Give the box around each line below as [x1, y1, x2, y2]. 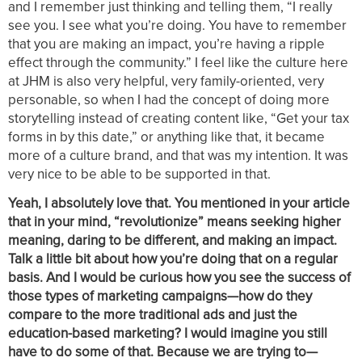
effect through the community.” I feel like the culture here [8, 53, 348, 72]
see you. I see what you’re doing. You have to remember [8, 15, 347, 35]
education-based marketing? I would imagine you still [8, 323, 327, 343]
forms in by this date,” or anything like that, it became [8, 127, 325, 146]
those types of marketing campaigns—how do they [8, 286, 312, 306]
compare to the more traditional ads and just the [8, 305, 297, 325]
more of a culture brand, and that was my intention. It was [8, 145, 348, 165]
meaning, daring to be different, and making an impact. [8, 230, 337, 250]
